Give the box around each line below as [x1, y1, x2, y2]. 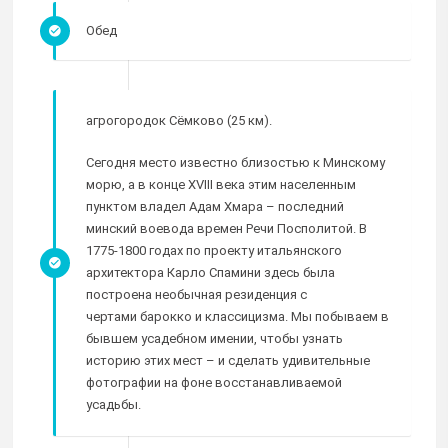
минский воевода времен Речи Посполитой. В [86, 221, 367, 237]
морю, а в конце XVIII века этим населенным [86, 177, 356, 193]
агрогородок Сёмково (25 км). [86, 113, 272, 129]
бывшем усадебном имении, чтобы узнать [86, 331, 343, 347]
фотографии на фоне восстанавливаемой [86, 375, 342, 391]
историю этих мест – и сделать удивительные [86, 353, 370, 369]
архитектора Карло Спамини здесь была [86, 265, 335, 281]
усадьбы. [86, 397, 141, 413]
